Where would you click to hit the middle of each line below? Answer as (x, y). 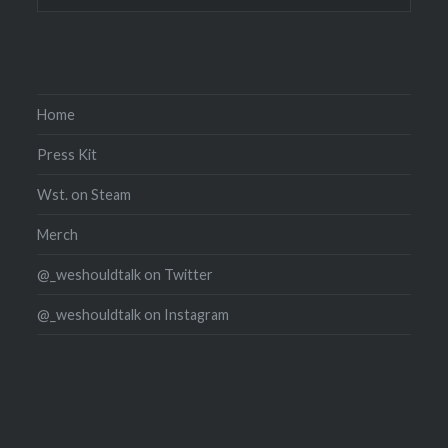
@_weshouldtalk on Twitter (125, 274)
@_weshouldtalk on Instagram (133, 314)
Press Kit (67, 154)
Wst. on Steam (84, 194)
